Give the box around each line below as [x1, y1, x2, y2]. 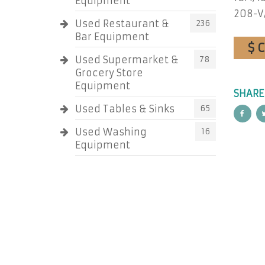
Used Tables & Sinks [75, 103, 174, 115]
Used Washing [75, 126, 147, 138]
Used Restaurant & [75, 18, 169, 30]
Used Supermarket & [75, 54, 179, 66]
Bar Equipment [75, 31, 149, 43]
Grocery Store [75, 67, 143, 79]
